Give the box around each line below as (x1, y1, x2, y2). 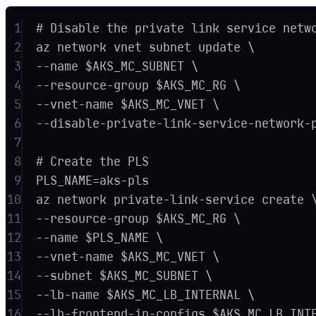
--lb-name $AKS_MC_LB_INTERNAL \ (36, 286, 255, 303)
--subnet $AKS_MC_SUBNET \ (36, 267, 213, 284)
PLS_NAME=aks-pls (36, 172, 150, 188)
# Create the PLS (36, 153, 150, 169)
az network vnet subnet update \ (36, 39, 255, 55)
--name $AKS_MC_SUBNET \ (36, 58, 199, 74)
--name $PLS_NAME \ (36, 229, 164, 245)
